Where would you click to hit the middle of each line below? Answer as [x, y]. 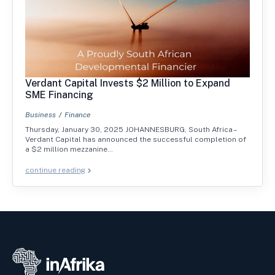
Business [41, 115]
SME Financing [59, 95]
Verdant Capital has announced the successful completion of [136, 140]
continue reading [55, 170]
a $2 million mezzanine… [69, 149]
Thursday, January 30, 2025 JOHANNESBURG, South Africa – [131, 130]
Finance [78, 115]
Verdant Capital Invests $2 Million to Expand [128, 83]
